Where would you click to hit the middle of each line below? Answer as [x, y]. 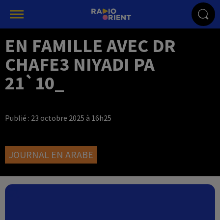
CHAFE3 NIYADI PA [80, 64]
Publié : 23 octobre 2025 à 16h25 [58, 118]
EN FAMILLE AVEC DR [90, 45]
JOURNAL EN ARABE [51, 154]
